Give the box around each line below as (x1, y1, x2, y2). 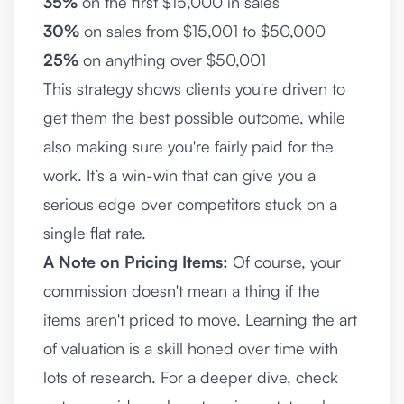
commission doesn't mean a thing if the (43, 280, 320, 301)
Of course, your (228, 252, 341, 272)
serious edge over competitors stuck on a (43, 194, 337, 215)
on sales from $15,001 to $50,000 (79, 21, 326, 41)
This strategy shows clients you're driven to (43, 78, 345, 99)
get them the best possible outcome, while (43, 107, 345, 128)
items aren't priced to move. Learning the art (43, 309, 357, 330)
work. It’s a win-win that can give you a (43, 165, 316, 186)
